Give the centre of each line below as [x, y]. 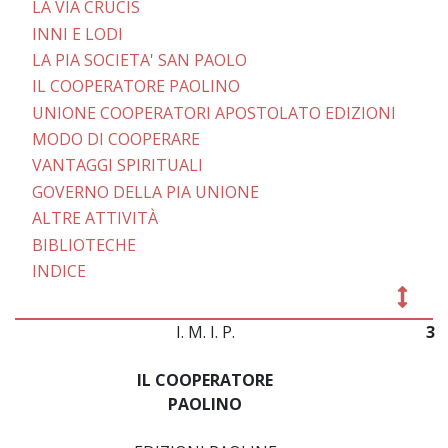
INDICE [58, 271]
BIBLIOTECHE [83, 244]
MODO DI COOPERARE [115, 139]
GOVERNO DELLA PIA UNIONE [145, 191]
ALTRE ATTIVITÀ [94, 218]
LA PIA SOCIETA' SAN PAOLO [139, 59]
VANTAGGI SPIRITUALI [117, 165]
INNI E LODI [77, 33]
